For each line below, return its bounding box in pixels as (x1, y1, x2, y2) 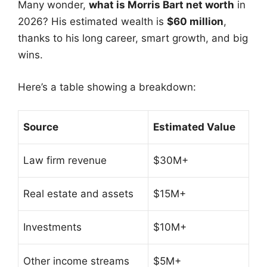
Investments (23, 221, 82, 234)
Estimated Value (153, 121, 235, 133)
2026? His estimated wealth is (18, 15, 167, 28)
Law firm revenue (23, 154, 107, 167)
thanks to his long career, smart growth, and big (18, 32, 248, 45)
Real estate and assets (23, 188, 133, 200)
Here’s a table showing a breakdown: (18, 80, 196, 93)
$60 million (167, 15, 223, 28)
